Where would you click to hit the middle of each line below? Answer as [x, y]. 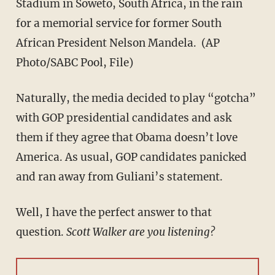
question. [41, 232]
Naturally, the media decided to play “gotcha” [136, 99]
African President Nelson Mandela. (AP [118, 43]
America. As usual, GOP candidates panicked [131, 157]
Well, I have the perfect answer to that [114, 213]
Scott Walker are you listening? [140, 232]
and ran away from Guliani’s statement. [119, 177]
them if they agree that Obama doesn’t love [126, 138]
